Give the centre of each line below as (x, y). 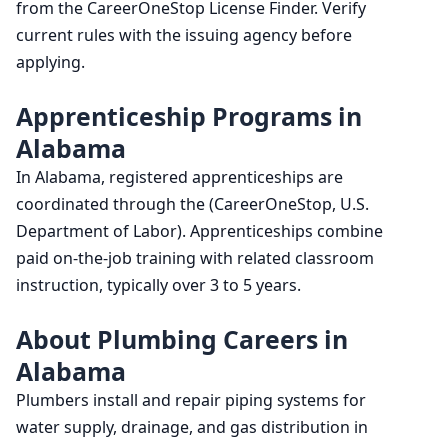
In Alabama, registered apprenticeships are (179, 177)
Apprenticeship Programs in (189, 116)
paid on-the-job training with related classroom (195, 258)
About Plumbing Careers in (182, 339)
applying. (50, 62)
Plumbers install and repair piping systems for (191, 400)
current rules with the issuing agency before (184, 35)
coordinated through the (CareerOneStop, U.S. (192, 204)
